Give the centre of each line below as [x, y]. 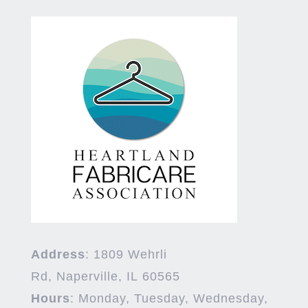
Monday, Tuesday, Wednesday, [173, 298]
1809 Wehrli [130, 254]
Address [58, 254]
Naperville [87, 276]
